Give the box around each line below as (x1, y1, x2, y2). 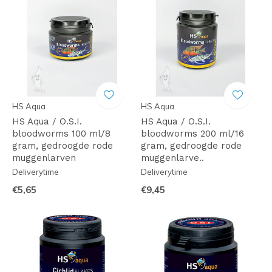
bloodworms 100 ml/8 (12, 128, 110, 139)
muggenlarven (12, 152, 76, 163)
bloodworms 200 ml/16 (140, 128, 244, 139)
